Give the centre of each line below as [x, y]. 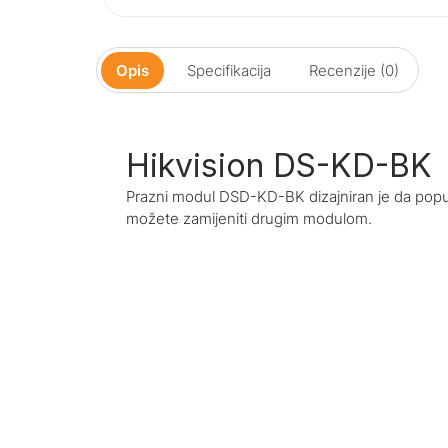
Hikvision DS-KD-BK [279, 165]
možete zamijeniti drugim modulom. [249, 218]
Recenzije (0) [354, 70]
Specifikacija [229, 70]
